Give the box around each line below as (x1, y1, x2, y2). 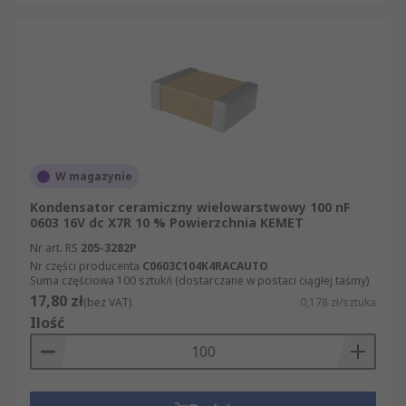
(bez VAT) (83, 295, 131, 310)
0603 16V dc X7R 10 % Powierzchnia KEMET (30, 214, 304, 231)
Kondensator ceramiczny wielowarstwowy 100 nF (30, 198, 350, 216)
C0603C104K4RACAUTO (142, 258, 268, 274)
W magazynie (55, 169, 132, 184)
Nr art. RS (30, 240, 78, 256)
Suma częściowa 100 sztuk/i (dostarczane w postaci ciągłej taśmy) (30, 273, 369, 288)
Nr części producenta (30, 258, 140, 274)
